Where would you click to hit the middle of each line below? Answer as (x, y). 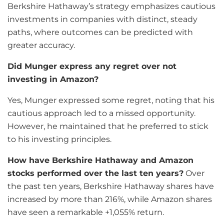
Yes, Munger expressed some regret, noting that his (111, 100)
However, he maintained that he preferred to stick (108, 126)
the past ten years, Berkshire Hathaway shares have (111, 186)
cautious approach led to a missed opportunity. (101, 113)
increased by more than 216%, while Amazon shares (110, 199)
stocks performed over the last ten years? (95, 173)
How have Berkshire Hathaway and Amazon (100, 160)
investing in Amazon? (53, 79)
